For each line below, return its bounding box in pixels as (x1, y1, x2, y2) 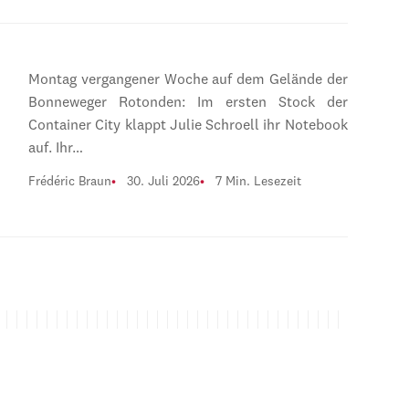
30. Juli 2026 (126, 174, 200, 188)
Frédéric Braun (27, 174, 111, 188)
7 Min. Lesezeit (215, 174, 301, 188)
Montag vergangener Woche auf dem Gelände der (27, 72, 348, 88)
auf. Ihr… (27, 141, 83, 156)
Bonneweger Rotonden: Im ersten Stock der (27, 95, 348, 110)
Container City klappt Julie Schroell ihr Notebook (27, 118, 348, 133)
